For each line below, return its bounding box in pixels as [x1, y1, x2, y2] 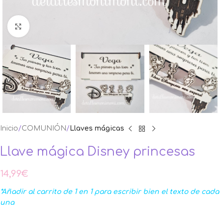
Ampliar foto [29, 23, 70, 30]
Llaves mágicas [70, 125, 124, 133]
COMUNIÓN [22, 125, 66, 133]
